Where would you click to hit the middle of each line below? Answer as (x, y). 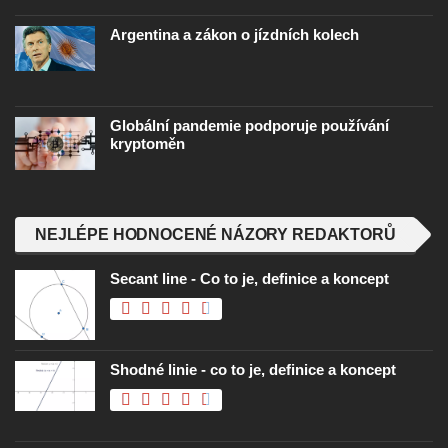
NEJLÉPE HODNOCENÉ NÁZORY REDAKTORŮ (215, 235)
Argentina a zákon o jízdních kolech (234, 35)
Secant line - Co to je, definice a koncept (249, 279)
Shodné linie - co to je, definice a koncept (253, 370)
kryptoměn (147, 144)
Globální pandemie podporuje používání (249, 126)
